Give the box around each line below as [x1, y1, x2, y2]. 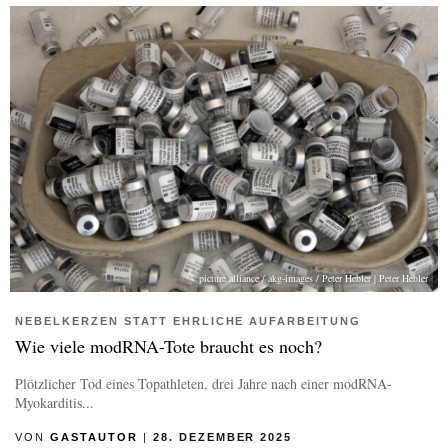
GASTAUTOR [49, 430, 138, 443]
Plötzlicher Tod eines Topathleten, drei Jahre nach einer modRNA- [15, 373, 392, 393]
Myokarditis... [15, 392, 94, 412]
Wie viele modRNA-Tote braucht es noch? [15, 333, 322, 358]
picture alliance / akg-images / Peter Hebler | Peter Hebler [199, 270, 428, 285]
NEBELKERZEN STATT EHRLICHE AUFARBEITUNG [15, 314, 362, 327]
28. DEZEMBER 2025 [152, 430, 293, 443]
